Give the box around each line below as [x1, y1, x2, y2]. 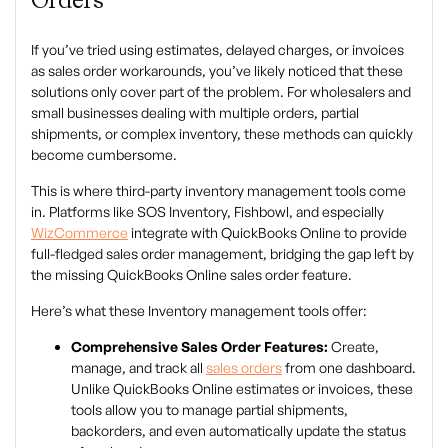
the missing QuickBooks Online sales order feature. [31, 266, 352, 283]
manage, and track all [71, 359, 206, 376]
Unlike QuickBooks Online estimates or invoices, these [71, 380, 413, 397]
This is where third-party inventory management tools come [31, 182, 406, 199]
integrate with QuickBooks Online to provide [128, 224, 407, 241]
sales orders [206, 359, 282, 376]
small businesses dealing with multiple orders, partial [31, 104, 359, 121]
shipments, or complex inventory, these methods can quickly [31, 125, 413, 142]
